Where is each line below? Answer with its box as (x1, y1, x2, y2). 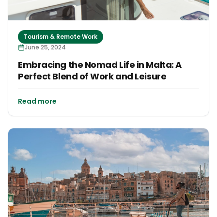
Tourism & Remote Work (24, 32, 97, 41)
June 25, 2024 (25, 43, 66, 51)
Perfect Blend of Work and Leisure (18, 70, 167, 82)
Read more (18, 96, 57, 106)
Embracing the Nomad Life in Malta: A (18, 58, 182, 71)
